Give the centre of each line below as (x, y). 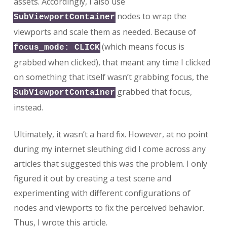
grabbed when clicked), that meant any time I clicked (112, 63)
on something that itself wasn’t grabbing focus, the (111, 77)
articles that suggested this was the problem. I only (110, 164)
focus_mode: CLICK (56, 48)
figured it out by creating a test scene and (92, 179)
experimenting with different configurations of (102, 193)
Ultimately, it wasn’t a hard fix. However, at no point (111, 135)
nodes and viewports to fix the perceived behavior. (109, 208)
